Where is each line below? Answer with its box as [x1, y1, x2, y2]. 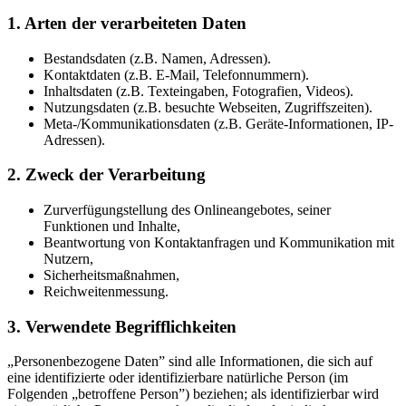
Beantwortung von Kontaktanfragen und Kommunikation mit [43, 234, 394, 250]
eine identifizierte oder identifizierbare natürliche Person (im [7, 370, 348, 386]
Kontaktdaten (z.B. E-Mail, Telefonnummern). [43, 66, 309, 82]
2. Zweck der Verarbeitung [7, 165, 206, 185]
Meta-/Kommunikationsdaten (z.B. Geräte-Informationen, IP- [43, 115, 393, 131]
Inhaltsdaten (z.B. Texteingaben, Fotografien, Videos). [43, 82, 353, 99]
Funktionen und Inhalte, [43, 217, 180, 234]
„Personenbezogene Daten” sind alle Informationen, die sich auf [7, 353, 372, 370]
